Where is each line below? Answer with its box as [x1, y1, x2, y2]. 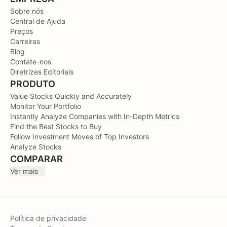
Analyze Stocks [10, 142, 61, 151]
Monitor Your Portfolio [10, 101, 81, 110]
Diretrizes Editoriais [10, 67, 73, 76]
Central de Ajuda [10, 16, 65, 25]
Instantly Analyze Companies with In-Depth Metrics [10, 111, 179, 121]
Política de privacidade [10, 213, 86, 222]
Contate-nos [10, 57, 51, 66]
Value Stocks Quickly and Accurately [10, 91, 132, 100]
